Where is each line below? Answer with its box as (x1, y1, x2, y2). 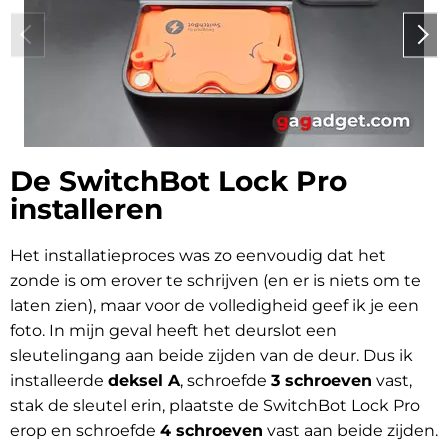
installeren (10, 192, 163, 227)
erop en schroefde (10, 421, 160, 441)
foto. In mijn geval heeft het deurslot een (10, 321, 337, 341)
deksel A (108, 371, 180, 391)
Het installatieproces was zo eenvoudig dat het (10, 246, 386, 266)
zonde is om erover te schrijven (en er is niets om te (10, 271, 421, 291)
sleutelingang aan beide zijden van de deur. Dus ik (10, 346, 413, 366)
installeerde (10, 371, 108, 391)
